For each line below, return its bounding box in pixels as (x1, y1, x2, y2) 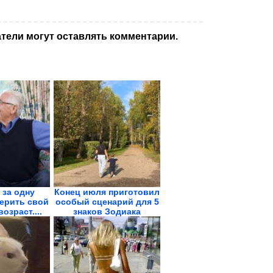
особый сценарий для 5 (55, 197, 159, 207)
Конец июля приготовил (54, 187, 160, 197)
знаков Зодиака (73, 207, 141, 216)
